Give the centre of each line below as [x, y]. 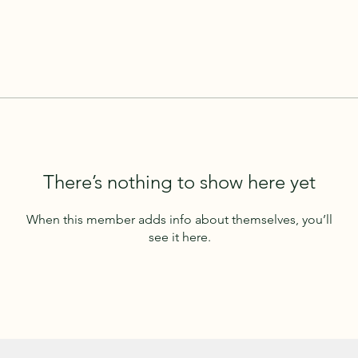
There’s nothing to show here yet [179, 181]
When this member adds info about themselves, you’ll [179, 219]
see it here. [179, 237]
